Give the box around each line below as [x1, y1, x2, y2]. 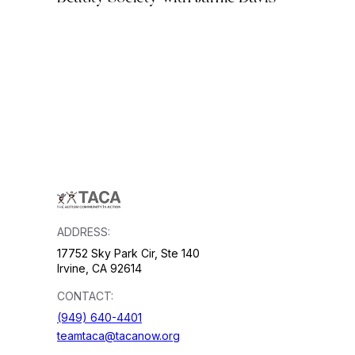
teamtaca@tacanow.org [57, 329, 180, 343]
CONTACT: [57, 289, 113, 303]
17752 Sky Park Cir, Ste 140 [57, 246, 200, 261]
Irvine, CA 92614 [57, 261, 142, 276]
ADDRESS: [57, 225, 110, 239]
